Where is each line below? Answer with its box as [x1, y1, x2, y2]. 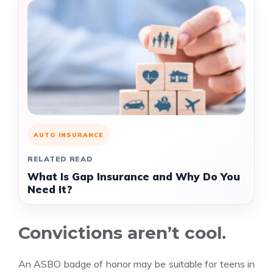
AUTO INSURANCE [34, 131, 103, 139]
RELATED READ [27, 154, 93, 163]
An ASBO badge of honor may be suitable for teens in [18, 258, 255, 270]
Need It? [27, 183, 73, 196]
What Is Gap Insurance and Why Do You [27, 170, 240, 183]
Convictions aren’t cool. [18, 222, 226, 243]
